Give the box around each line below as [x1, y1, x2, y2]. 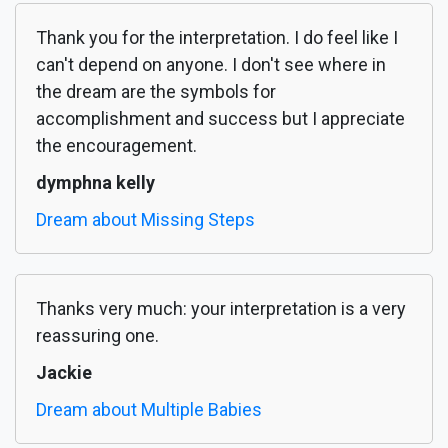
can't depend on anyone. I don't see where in [36, 54, 386, 76]
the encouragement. [36, 135, 197, 157]
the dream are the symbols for [36, 81, 276, 103]
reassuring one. [36, 325, 159, 347]
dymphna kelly [36, 172, 155, 194]
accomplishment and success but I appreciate [36, 108, 405, 130]
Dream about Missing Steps [36, 209, 255, 231]
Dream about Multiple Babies [36, 399, 262, 421]
